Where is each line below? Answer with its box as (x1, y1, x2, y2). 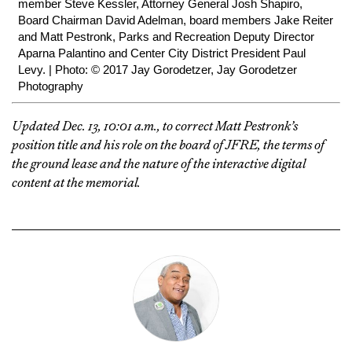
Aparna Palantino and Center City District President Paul (18, 46, 306, 60)
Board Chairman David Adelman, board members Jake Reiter (18, 13, 333, 27)
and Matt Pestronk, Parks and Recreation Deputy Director (18, 30, 314, 44)
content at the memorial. (12, 174, 141, 191)
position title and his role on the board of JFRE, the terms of (12, 137, 324, 153)
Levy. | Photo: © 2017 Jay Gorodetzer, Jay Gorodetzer (18, 63, 297, 77)
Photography (18, 79, 83, 93)
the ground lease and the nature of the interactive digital (12, 156, 306, 172)
